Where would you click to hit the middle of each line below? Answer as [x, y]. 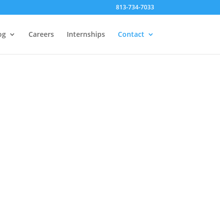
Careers [41, 34]
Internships [86, 34]
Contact [131, 34]
